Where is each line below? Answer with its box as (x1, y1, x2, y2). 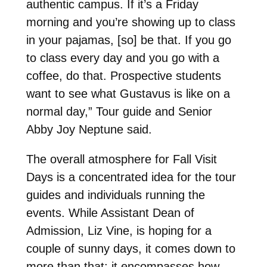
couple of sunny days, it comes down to (26, 241, 235, 255)
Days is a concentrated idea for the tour (26, 170, 236, 184)
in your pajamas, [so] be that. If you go (26, 33, 231, 46)
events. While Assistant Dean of (26, 206, 194, 219)
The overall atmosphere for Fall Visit (26, 152, 217, 166)
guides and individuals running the (26, 188, 205, 201)
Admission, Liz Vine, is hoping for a (26, 223, 212, 237)
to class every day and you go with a (26, 51, 219, 64)
